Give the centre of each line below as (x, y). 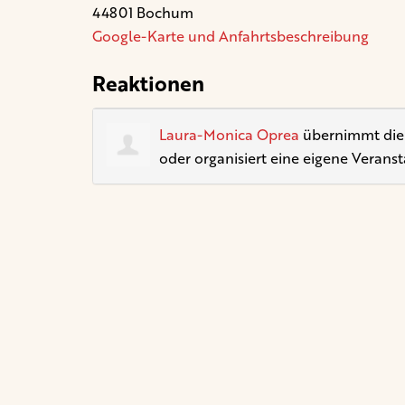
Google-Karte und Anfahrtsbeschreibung (231, 36)
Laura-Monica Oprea (229, 134)
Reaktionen (148, 83)
